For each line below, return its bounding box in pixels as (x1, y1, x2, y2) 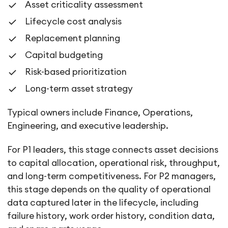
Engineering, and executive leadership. (7, 122, 169, 131)
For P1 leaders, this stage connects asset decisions (7, 146, 219, 155)
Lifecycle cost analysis (25, 17, 122, 26)
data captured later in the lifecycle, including (7, 198, 199, 208)
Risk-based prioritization (25, 68, 127, 77)
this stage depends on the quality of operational (7, 185, 211, 194)
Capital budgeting (25, 51, 103, 60)
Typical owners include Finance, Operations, (7, 108, 193, 118)
